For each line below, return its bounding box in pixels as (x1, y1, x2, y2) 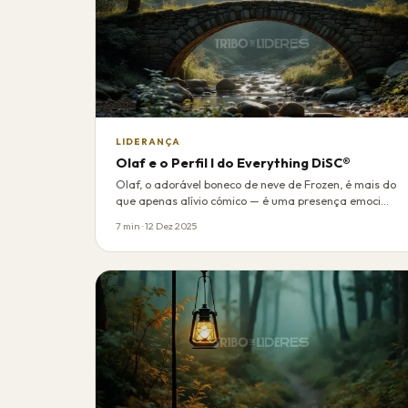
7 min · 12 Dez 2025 (116, 219, 198, 232)
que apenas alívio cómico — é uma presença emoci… (116, 193, 390, 208)
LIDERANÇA (116, 136, 181, 148)
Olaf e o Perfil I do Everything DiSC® (116, 154, 352, 171)
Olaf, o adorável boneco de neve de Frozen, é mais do (116, 177, 397, 191)
